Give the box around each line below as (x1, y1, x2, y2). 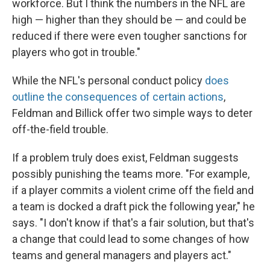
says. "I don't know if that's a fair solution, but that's (12, 216, 254, 229)
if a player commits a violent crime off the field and (12, 184, 254, 196)
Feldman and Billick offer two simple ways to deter (12, 107, 253, 119)
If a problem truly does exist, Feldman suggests (12, 151, 239, 164)
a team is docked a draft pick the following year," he (12, 200, 255, 213)
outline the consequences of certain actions (12, 90, 224, 103)
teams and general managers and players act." (12, 249, 231, 262)
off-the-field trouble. (12, 123, 108, 136)
